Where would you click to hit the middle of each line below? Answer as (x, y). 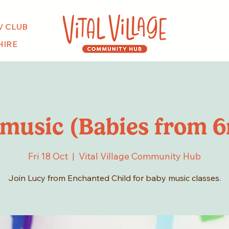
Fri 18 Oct (48, 156)
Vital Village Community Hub (140, 156)
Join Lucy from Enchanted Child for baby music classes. (114, 178)
